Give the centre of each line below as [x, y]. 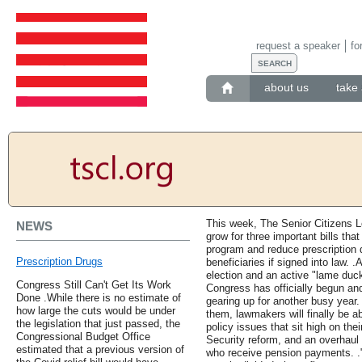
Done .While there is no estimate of [99, 298]
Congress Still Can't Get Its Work [94, 285]
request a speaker [298, 45]
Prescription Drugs [59, 262]
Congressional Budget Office [83, 337]
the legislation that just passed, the [98, 324]
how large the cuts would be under [96, 311]
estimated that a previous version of [100, 350]
